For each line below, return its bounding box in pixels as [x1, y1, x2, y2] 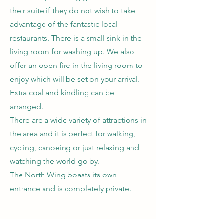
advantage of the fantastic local [10, 20, 118, 29]
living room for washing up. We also [10, 47, 134, 56]
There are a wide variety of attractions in [10, 115, 147, 125]
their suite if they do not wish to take [10, 6, 135, 15]
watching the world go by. [10, 156, 100, 166]
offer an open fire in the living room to [10, 61, 143, 70]
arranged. [10, 102, 43, 111]
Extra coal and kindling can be [10, 88, 114, 97]
